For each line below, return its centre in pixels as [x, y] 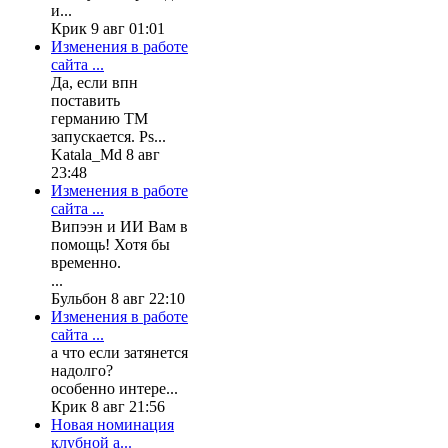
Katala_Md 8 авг [105, 154]
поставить [85, 100]
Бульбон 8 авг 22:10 [118, 298]
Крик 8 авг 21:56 [108, 406]
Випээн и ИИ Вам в [119, 226]
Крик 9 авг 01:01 [108, 28]
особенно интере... [114, 388]
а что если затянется [119, 352]
